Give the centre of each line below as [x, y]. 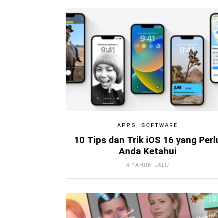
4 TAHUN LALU [147, 165]
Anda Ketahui [147, 151]
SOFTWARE [160, 125]
